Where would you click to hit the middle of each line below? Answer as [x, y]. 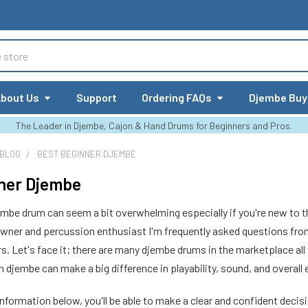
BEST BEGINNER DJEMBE [87, 154]
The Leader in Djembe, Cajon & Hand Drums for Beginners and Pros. [154, 125]
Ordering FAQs [177, 97]
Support [97, 97]
